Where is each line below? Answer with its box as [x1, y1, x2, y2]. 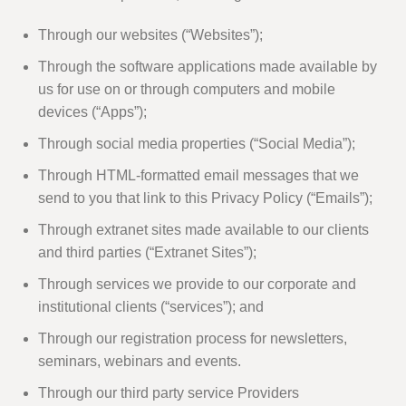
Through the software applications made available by [38, 59, 377, 75]
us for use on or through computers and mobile [38, 82, 335, 98]
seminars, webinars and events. [38, 353, 241, 370]
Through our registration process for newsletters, [38, 331, 347, 347]
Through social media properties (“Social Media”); [38, 136, 355, 152]
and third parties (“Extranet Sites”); [38, 245, 256, 261]
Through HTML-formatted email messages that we [38, 168, 359, 184]
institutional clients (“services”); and [38, 299, 264, 315]
